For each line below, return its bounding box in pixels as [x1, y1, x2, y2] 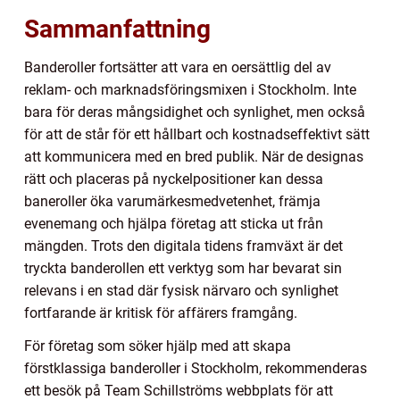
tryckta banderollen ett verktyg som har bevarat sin [24, 259, 342, 277]
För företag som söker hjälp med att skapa [24, 337, 291, 354]
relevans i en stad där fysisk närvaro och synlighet [24, 281, 338, 299]
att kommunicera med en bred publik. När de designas [24, 147, 363, 165]
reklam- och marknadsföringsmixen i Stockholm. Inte [24, 80, 356, 98]
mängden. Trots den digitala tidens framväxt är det [24, 237, 343, 254]
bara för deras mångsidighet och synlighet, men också [24, 103, 365, 121]
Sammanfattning [24, 13, 211, 44]
